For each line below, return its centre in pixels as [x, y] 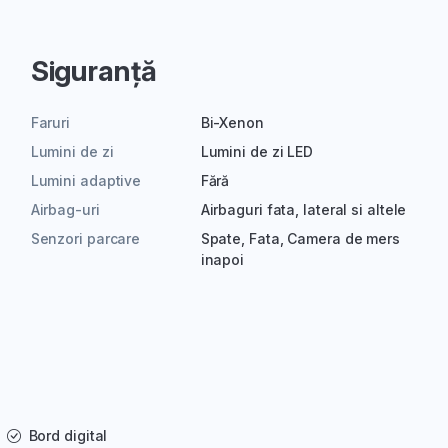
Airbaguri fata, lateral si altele [303, 210]
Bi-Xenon [232, 123]
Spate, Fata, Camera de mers [300, 239]
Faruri [50, 123]
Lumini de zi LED [257, 152]
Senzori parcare [85, 239]
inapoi [222, 260]
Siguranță [93, 71]
